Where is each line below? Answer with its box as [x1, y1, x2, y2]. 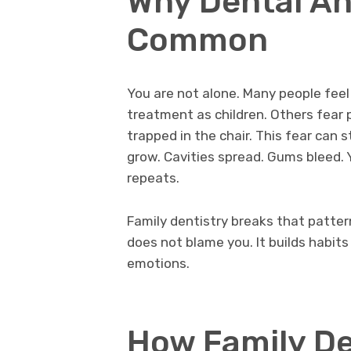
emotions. [127, 255, 190, 272]
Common [127, 20, 268, 59]
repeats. [127, 170, 179, 186]
